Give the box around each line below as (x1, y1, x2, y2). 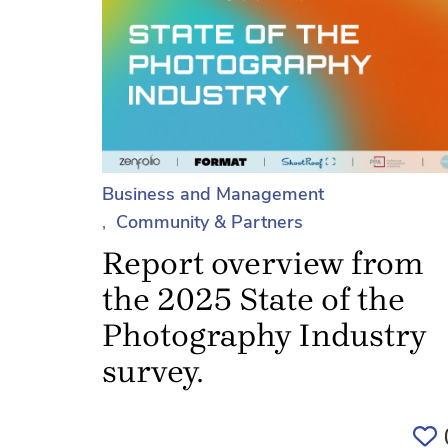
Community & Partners (116, 209, 303, 234)
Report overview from (102, 244, 424, 282)
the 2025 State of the (102, 280, 405, 318)
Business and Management (102, 181, 324, 206)
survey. (102, 352, 203, 390)
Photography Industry (102, 316, 426, 354)
